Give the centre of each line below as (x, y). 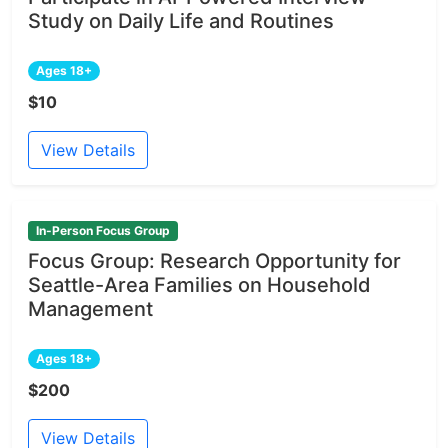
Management (90, 308)
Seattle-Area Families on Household (199, 284)
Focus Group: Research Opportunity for (214, 260)
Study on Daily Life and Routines (181, 20)
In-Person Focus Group (102, 230)
